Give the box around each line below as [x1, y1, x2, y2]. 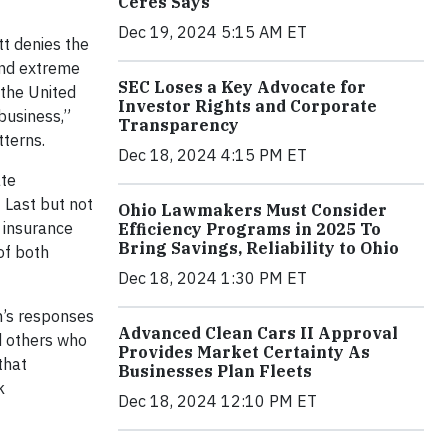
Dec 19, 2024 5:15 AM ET [118, 21, 307, 42]
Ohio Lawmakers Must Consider [118, 199, 387, 220]
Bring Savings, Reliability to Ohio [118, 237, 399, 258]
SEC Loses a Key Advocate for [118, 76, 366, 97]
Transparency [118, 114, 239, 135]
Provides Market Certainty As [118, 341, 370, 362]
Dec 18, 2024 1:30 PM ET [118, 267, 307, 288]
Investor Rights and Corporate [118, 95, 377, 116]
